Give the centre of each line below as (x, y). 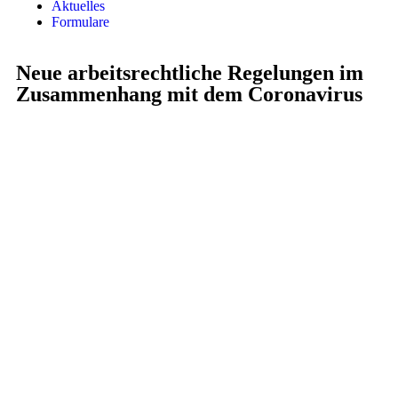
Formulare (80, 22)
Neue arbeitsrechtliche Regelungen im (190, 73)
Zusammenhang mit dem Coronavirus (189, 94)
